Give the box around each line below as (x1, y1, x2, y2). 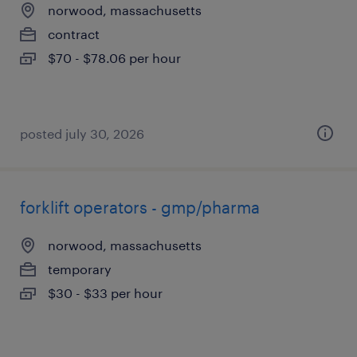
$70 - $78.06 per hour (48, 50, 181, 65)
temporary (48, 261, 112, 277)
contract (48, 26, 100, 41)
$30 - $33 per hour (48, 285, 163, 300)
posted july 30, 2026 (20, 126, 144, 141)
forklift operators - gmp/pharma (20, 198, 260, 217)
